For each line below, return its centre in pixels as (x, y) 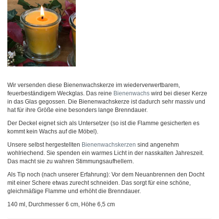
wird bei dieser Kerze (178, 93)
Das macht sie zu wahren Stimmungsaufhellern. (71, 161)
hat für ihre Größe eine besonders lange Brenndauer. (77, 110)
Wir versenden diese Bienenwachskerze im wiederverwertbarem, (94, 85)
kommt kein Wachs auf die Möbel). (53, 131)
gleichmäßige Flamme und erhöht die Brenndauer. (74, 191)
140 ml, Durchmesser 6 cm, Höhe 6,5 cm (61, 204)
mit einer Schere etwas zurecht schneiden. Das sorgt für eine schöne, (99, 183)
